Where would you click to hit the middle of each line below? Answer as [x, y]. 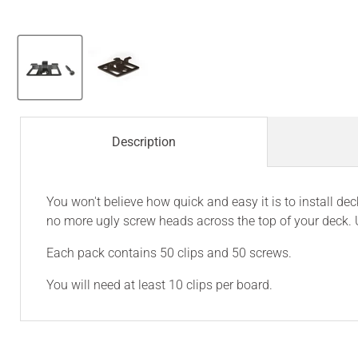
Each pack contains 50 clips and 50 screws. [169, 253]
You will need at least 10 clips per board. [159, 284]
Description [143, 142]
